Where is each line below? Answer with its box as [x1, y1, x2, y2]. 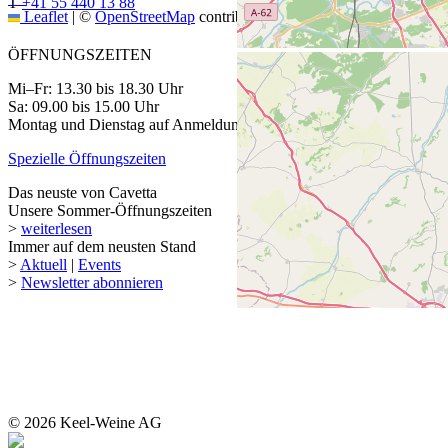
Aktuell [20, 256, 67, 274]
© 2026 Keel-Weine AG [8, 414, 162, 432]
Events [78, 256, 121, 274]
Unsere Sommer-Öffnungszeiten [8, 202, 212, 220]
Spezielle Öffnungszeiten [8, 150, 166, 168]
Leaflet [20, 8, 68, 26]
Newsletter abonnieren [21, 274, 163, 292]
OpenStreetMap [95, 8, 195, 26]
